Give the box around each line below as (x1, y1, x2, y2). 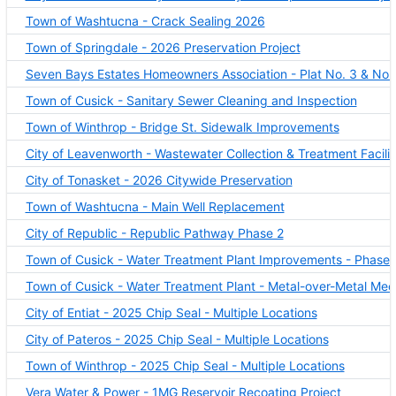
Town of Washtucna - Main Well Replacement (25, 198, 285, 214)
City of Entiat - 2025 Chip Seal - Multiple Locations (25, 304, 317, 320)
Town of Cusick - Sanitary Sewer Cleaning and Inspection (25, 92, 357, 108)
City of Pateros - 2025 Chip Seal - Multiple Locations (25, 331, 329, 346)
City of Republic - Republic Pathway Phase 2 (25, 225, 284, 240)
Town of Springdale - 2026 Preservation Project (25, 39, 301, 55)
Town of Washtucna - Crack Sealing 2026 (25, 12, 265, 28)
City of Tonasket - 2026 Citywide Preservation (25, 171, 293, 187)
